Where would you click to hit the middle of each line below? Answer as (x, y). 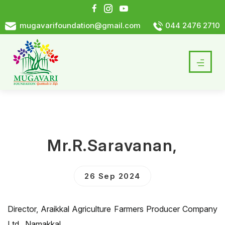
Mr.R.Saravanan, (113, 145)
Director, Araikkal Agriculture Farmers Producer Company (113, 209)
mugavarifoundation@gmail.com (79, 25)
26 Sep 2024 (113, 176)
